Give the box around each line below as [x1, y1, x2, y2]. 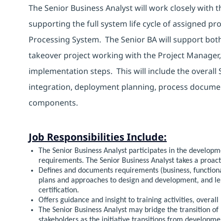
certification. [38, 186, 79, 194]
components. [29, 97, 78, 108]
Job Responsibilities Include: [29, 130, 167, 144]
